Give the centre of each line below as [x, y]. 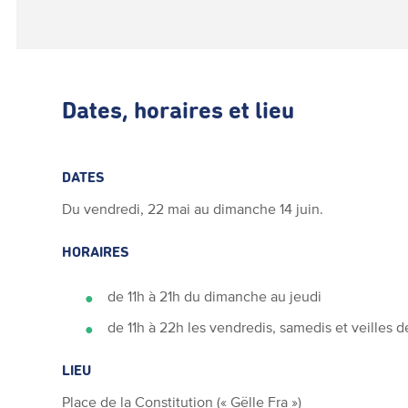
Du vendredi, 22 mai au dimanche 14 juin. [193, 209]
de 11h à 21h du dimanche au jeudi [215, 296]
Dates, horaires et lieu [178, 112]
